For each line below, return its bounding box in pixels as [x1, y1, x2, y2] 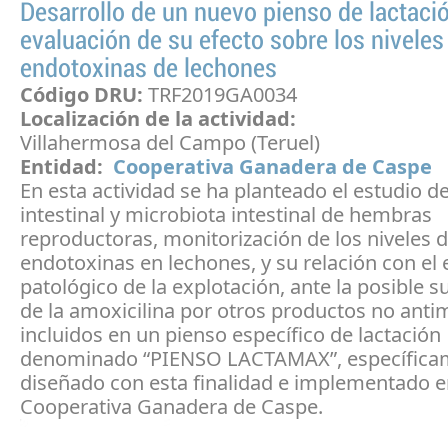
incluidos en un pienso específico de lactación [20, 321, 441, 349]
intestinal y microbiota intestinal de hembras [20, 201, 432, 229]
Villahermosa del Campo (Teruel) [20, 129, 320, 157]
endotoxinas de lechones [20, 55, 277, 84]
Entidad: [20, 153, 113, 181]
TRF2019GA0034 [148, 81, 297, 109]
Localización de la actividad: [20, 105, 296, 133]
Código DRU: [20, 81, 148, 109]
